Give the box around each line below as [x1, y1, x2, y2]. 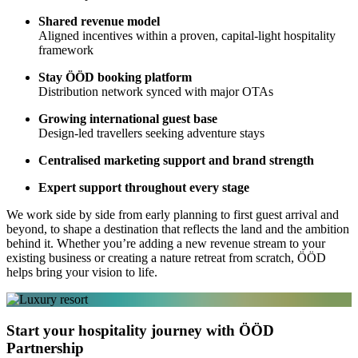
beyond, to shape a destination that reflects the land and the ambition [6, 222, 349, 237]
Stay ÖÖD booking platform [38, 70, 192, 85]
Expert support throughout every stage [38, 181, 249, 195]
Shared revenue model [38, 14, 160, 29]
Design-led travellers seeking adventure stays [38, 126, 265, 141]
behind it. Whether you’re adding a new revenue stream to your [6, 237, 325, 251]
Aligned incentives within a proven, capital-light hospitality [38, 29, 336, 43]
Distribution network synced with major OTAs [38, 85, 273, 99]
